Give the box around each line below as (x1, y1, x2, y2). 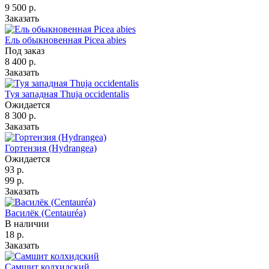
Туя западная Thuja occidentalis (5, 88, 129, 99)
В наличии (5, 218, 49, 229)
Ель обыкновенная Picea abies (5, 34, 126, 45)
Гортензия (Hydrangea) (5, 142, 97, 153)
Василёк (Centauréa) (5, 207, 86, 218)
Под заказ (5, 45, 44, 56)
